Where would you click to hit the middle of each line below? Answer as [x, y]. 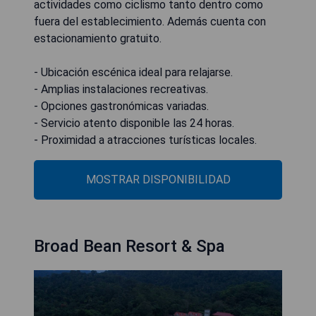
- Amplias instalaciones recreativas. [121, 90]
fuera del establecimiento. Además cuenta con [150, 22]
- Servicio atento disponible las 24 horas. [134, 123]
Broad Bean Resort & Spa [129, 247]
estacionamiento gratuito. [98, 39]
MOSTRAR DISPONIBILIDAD [158, 180]
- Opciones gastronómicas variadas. [121, 107]
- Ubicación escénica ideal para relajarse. [133, 73]
